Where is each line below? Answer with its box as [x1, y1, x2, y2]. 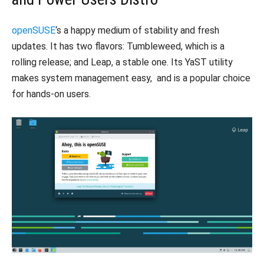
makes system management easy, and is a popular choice [12, 72, 250, 84]
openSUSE [12, 25, 55, 37]
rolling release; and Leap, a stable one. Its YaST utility [12, 57, 233, 68]
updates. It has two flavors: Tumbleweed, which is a [12, 41, 229, 52]
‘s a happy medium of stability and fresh [55, 25, 224, 37]
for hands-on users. [12, 88, 91, 100]
